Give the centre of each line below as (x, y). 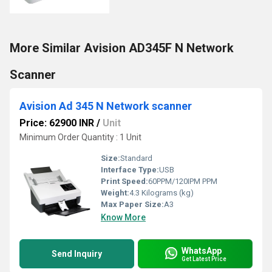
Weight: (115, 193)
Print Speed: (124, 181)
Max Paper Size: (132, 204)
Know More (123, 217)
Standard (136, 158)
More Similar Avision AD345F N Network (122, 48)
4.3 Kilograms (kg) (161, 193)
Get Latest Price (204, 259)
